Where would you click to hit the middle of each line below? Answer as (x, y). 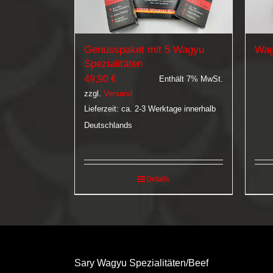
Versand (118, 94)
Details (158, 179)
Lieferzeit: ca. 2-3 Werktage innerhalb (150, 109)
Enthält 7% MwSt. (191, 79)
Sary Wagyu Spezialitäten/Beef (141, 263)
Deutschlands (108, 126)
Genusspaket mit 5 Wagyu (144, 50)
